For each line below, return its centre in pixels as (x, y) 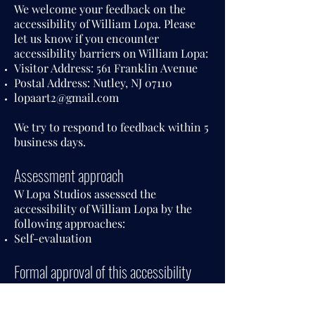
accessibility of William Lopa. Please (105, 24)
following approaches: (70, 223)
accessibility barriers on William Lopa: (111, 53)
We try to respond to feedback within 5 (111, 127)
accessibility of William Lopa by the (103, 208)
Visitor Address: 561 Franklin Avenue (106, 68)
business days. (50, 142)
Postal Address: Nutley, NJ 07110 (93, 83)
